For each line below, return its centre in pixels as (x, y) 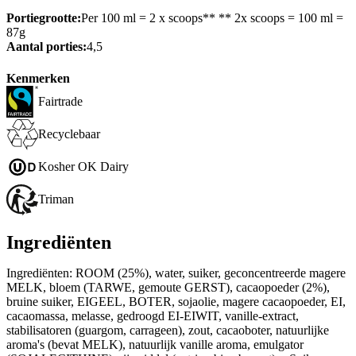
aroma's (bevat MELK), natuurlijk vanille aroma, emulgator (155, 344)
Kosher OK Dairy (83, 167)
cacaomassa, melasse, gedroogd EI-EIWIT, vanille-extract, (153, 315)
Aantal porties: (46, 47)
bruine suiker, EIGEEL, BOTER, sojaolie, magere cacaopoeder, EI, (176, 301)
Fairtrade (60, 102)
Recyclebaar (69, 134)
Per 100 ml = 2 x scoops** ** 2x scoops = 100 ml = (212, 18)
